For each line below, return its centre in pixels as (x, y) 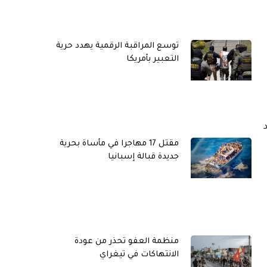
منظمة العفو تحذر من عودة (127, 242)
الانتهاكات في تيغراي (139, 255)
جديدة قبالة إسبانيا (143, 157)
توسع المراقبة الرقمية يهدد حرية (117, 46)
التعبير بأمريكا (153, 59)
